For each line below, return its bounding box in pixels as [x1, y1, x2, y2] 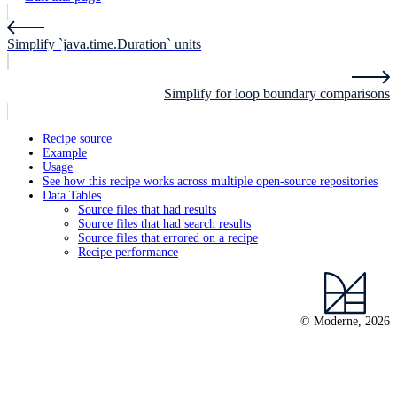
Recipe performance [78, 245, 178, 260]
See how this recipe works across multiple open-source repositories [43, 175, 378, 189]
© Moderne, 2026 [300, 315, 390, 329]
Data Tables [43, 189, 101, 203]
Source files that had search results [78, 217, 251, 231]
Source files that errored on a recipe [78, 231, 258, 245]
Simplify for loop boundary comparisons [164, 86, 390, 102]
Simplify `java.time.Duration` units [7, 36, 201, 52]
